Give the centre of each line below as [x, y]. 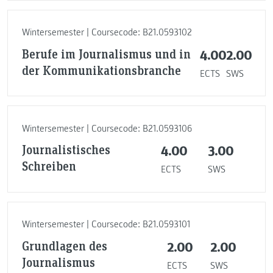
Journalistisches [66, 150]
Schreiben [49, 166]
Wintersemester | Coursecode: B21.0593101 [106, 225]
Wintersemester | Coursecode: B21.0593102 [107, 33]
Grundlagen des [64, 245]
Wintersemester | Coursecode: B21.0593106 [107, 128]
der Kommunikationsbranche [101, 70]
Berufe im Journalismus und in [106, 53]
